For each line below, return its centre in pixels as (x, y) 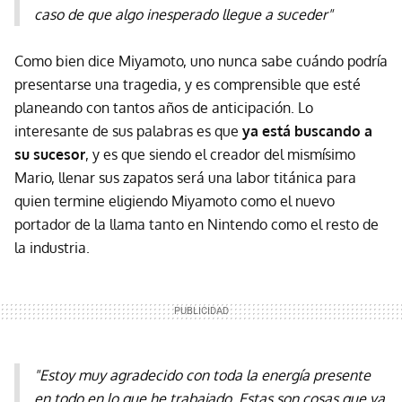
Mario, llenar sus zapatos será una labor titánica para (185, 178)
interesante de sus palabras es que (128, 131)
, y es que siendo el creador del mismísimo (220, 155)
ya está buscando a (307, 131)
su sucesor (50, 155)
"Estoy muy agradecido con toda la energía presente (202, 376)
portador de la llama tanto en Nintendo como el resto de (197, 225)
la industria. (52, 248)
